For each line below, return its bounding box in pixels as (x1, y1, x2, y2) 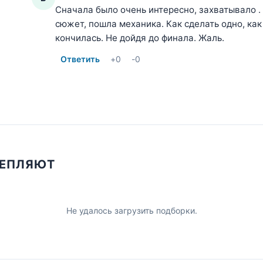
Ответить (60, 53, 100, 64)
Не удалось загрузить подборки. (66, 205, 197, 215)
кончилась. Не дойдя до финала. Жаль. (55, 32, 224, 43)
